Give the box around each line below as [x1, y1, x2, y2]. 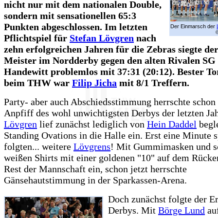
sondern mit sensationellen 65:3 [4, 10, 136, 21]
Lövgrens [73, 141, 110, 152]
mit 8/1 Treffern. [117, 77, 189, 89]
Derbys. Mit [108, 205, 158, 216]
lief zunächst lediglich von [37, 119, 147, 130]
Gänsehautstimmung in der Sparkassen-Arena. [4, 175, 187, 186]
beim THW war [4, 77, 72, 89]
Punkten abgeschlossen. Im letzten [4, 21, 147, 33]
